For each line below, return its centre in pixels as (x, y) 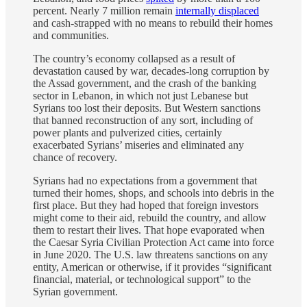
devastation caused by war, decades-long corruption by (151, 71)
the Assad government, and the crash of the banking (145, 83)
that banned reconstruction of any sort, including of (143, 120)
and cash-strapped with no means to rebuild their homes (153, 23)
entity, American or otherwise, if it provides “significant (152, 267)
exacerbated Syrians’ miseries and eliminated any (138, 145)
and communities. (72, 35)
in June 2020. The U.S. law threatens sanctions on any (150, 254)
